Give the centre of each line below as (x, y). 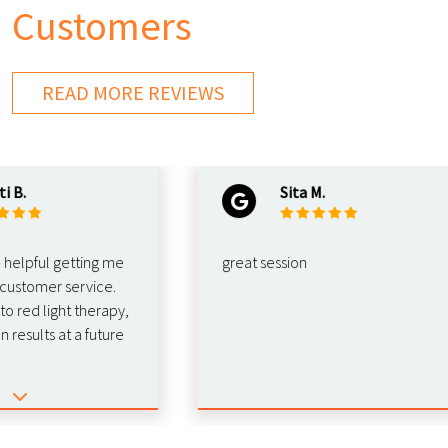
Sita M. (274, 191)
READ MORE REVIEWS (132, 92)
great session (236, 261)
